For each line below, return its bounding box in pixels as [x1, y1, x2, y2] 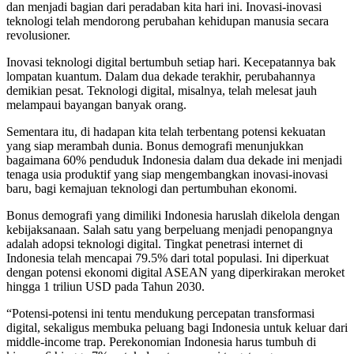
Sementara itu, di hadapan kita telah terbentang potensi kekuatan [6, 124, 326, 138]
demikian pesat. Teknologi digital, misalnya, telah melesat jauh [6, 83, 317, 97]
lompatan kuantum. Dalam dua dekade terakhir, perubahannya [6, 69, 315, 83]
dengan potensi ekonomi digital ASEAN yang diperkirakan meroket [6, 265, 345, 279]
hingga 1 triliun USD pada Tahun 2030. [6, 279, 205, 293]
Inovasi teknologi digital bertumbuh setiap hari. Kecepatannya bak [6, 55, 336, 69]
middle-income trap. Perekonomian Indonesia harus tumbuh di [6, 334, 316, 348]
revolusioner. [6, 28, 70, 42]
